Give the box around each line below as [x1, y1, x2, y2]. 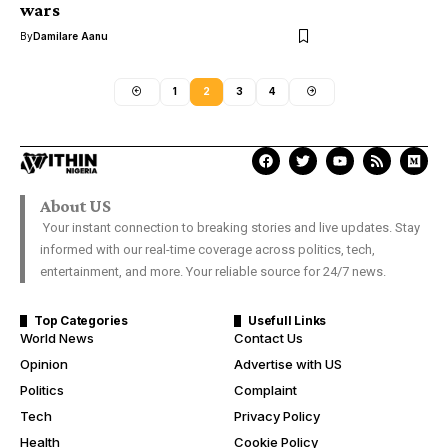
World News [20, 329, 94, 346]
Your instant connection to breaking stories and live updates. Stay [40, 219, 420, 235]
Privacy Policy [234, 407, 320, 424]
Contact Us [234, 329, 303, 346]
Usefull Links [248, 312, 327, 328]
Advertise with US [234, 355, 342, 372]
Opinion [20, 355, 68, 372]
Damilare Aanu [33, 30, 108, 42]
